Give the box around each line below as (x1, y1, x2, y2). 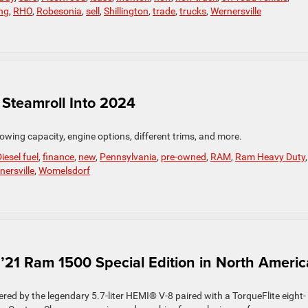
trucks (179, 5, 206, 17)
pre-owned (161, 151, 206, 163)
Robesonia (36, 5, 82, 17)
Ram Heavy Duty (235, 151, 305, 163)
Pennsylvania (100, 151, 157, 163)
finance (43, 151, 74, 163)
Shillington (104, 5, 148, 17)
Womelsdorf (38, 165, 90, 177)
